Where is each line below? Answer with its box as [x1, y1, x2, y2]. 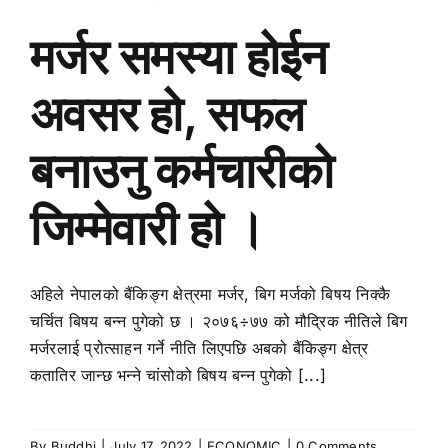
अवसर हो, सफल [30, 84, 304, 144]
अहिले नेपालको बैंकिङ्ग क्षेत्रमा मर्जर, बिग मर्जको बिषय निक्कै [30, 284, 391, 305]
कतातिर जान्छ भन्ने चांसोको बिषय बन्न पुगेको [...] [30, 365, 327, 386]
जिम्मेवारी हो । [30, 198, 265, 258]
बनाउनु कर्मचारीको [30, 141, 333, 201]
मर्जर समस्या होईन [30, 27, 327, 87]
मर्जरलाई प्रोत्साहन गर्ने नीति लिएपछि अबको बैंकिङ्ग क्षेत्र [30, 338, 369, 359]
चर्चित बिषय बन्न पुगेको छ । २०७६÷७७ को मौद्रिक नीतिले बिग [30, 311, 408, 332]
